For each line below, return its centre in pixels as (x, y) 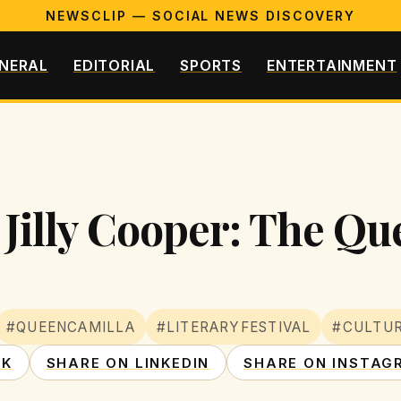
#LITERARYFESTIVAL (234, 327)
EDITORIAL (114, 65)
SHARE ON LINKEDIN (128, 363)
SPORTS (211, 65)
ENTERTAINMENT (332, 65)
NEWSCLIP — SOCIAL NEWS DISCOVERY (200, 16)
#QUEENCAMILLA (70, 327)
